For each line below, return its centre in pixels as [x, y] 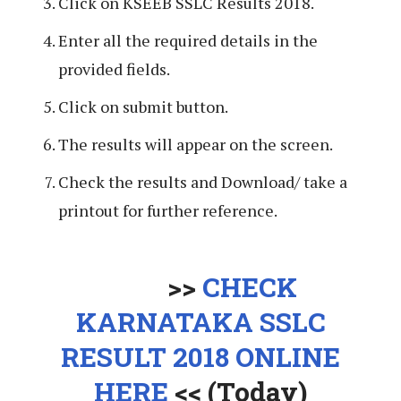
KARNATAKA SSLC [200, 322]
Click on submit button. [143, 107]
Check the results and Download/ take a [203, 182]
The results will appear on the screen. [196, 145]
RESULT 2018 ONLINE [200, 357]
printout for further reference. [168, 211]
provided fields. [114, 69]
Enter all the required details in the [188, 41]
